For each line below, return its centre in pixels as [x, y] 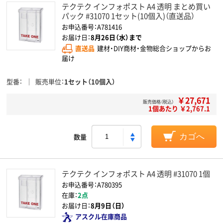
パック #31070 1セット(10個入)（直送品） [128, 16]
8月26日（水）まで [116, 37]
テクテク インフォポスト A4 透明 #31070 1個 [136, 173]
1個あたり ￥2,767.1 [179, 108]
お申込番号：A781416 [92, 27]
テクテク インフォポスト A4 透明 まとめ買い [136, 6]
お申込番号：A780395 [92, 184]
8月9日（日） [108, 205]
